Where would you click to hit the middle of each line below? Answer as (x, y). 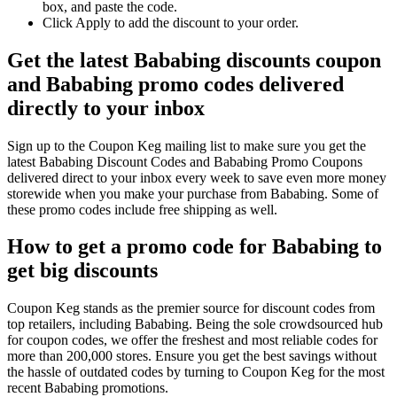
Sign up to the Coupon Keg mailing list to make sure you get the (187, 145)
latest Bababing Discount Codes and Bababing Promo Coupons (185, 161)
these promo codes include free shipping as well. (142, 209)
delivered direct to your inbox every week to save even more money (197, 177)
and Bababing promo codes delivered (175, 84)
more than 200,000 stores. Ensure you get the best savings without (192, 356)
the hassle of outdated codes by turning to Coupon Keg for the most (196, 372)
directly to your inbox (106, 108)
